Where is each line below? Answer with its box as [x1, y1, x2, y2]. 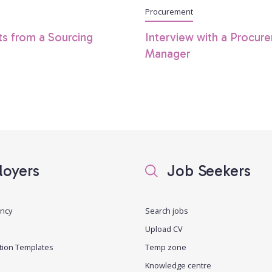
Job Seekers [163, 161, 251, 180]
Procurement [145, 5, 194, 17]
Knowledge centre [145, 259, 211, 271]
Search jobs [145, 205, 188, 216]
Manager [145, 46, 191, 61]
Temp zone [145, 241, 186, 253]
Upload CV [145, 223, 183, 234]
